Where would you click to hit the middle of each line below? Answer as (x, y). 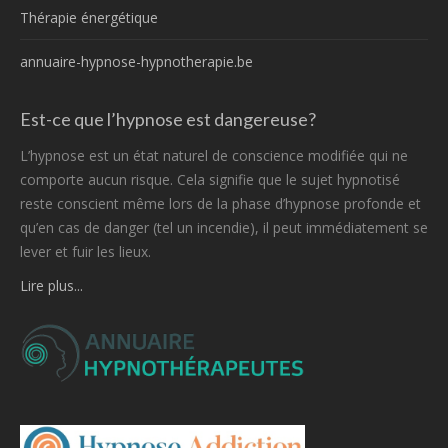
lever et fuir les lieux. (85, 251)
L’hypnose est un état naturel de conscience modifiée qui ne (214, 155)
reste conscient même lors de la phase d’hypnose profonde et (220, 203)
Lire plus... (51, 285)
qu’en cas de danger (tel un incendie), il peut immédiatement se (224, 227)
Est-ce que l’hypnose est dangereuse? (168, 118)
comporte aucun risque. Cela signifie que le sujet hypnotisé (210, 179)
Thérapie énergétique (89, 17)
